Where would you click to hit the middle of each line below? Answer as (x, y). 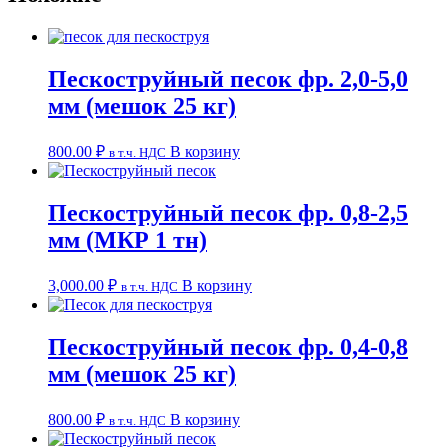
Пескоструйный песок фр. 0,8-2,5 (228, 212)
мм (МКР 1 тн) (127, 239)
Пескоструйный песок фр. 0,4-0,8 (228, 346)
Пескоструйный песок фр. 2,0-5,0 (228, 78)
